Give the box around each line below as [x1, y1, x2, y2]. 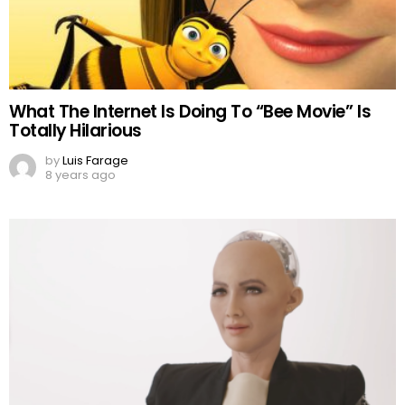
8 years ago [45, 165, 116, 184]
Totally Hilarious [9, 118, 142, 144]
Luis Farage [62, 151, 128, 169]
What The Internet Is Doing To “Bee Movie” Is [9, 99, 372, 125]
